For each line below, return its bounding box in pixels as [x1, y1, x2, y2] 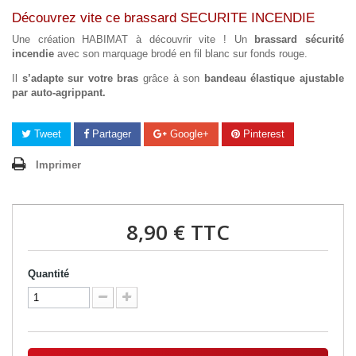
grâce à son [138, 72, 204, 85]
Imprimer [36, 159, 81, 172]
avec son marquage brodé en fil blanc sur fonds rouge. [57, 48, 308, 60]
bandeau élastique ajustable [203, 72, 345, 85]
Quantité [28, 268, 69, 281]
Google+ [167, 128, 209, 141]
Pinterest [240, 128, 284, 141]
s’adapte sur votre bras [21, 72, 139, 85]
